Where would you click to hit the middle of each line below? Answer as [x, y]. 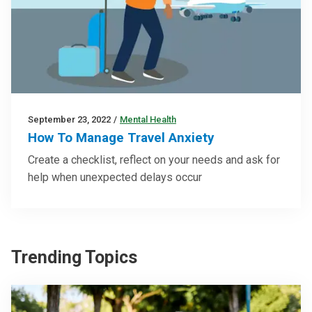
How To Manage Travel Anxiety [121, 137]
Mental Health [148, 119]
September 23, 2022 [69, 119]
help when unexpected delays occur [115, 177]
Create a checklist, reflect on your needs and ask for [154, 159]
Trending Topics [74, 257]
